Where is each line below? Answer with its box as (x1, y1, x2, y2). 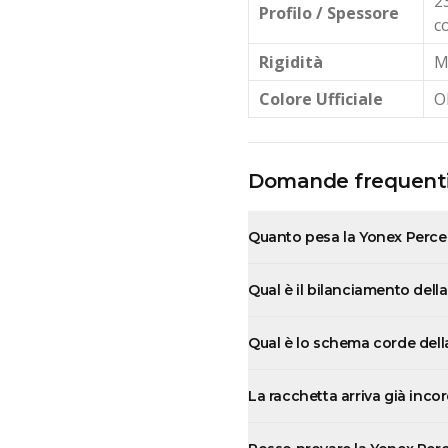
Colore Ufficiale (258, 88, 383, 111)
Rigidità (258, 51, 323, 74)
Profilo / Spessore (258, 2, 399, 25)
